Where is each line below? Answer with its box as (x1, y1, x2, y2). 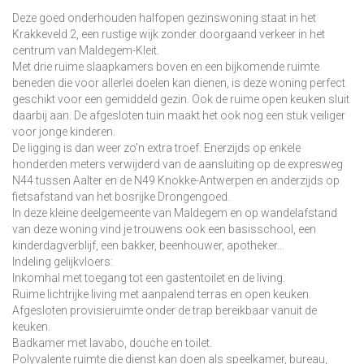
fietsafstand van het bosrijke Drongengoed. (12, 190, 230, 203)
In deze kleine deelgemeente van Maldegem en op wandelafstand (12, 206, 337, 219)
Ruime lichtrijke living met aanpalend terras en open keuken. (12, 288, 311, 301)
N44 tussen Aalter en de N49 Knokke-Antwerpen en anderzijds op (12, 174, 340, 187)
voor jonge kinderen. (12, 125, 115, 138)
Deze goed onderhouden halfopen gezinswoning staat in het (12, 11, 316, 24)
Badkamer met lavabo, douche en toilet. (12, 336, 212, 349)
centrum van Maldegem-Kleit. (12, 44, 159, 57)
